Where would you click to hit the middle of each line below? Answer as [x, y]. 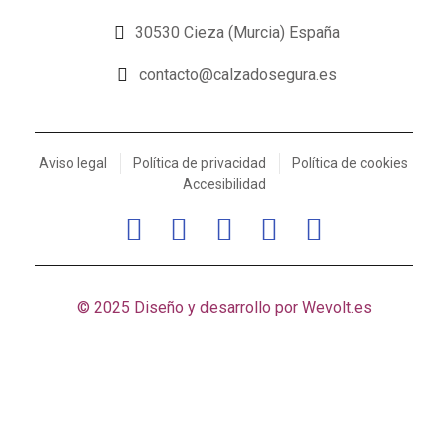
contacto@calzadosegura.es [237, 75]
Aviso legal [73, 163]
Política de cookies [350, 163]
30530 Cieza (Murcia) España [238, 33]
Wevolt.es [336, 308]
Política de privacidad [199, 163]
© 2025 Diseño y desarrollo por [189, 308]
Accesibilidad [224, 184]
